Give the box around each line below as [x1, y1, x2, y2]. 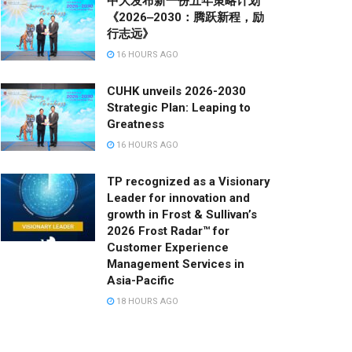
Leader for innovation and [107, 190, 250, 205]
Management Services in [107, 256, 244, 271]
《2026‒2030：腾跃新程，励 [107, 9, 264, 24]
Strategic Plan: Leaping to [107, 100, 251, 115]
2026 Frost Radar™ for [107, 223, 229, 238]
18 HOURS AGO [114, 295, 178, 306]
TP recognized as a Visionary [107, 174, 270, 189]
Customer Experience [107, 240, 229, 255]
